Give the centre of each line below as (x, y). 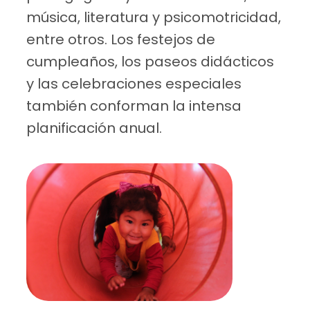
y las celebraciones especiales (134, 84)
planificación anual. (94, 128)
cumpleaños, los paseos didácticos (151, 62)
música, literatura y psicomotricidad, (154, 18)
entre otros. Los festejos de (121, 40)
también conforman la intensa (134, 106)
